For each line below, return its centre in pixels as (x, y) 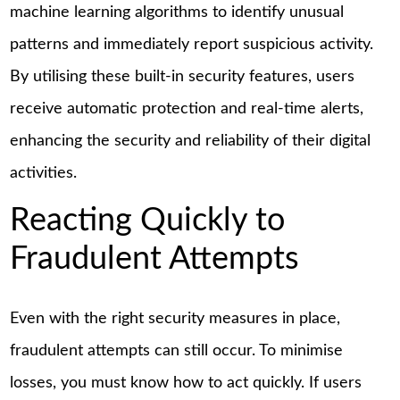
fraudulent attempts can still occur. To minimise (177, 350)
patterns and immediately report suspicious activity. (192, 45)
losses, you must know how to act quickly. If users (186, 383)
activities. (44, 174)
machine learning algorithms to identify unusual (177, 13)
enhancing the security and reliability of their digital (191, 142)
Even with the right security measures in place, (175, 318)
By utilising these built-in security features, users (183, 77)
